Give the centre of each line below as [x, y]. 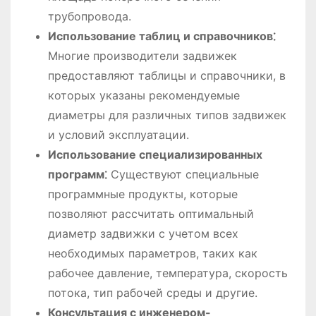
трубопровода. [89, 16]
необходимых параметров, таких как [152, 253]
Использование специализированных [155, 154]
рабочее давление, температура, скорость [168, 273]
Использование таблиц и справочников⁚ [162, 36]
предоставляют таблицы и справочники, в [166, 75]
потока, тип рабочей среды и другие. [152, 292]
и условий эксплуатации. [118, 134]
